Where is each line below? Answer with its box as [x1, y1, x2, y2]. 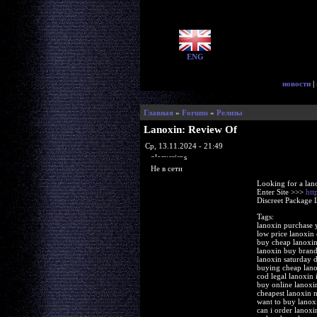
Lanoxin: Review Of [143, 124, 237, 135]
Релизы [216, 108, 243, 117]
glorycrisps [150, 152, 187, 161]
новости [282, 79, 311, 88]
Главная [143, 108, 173, 117]
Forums [181, 108, 208, 117]
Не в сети [150, 163, 183, 173]
